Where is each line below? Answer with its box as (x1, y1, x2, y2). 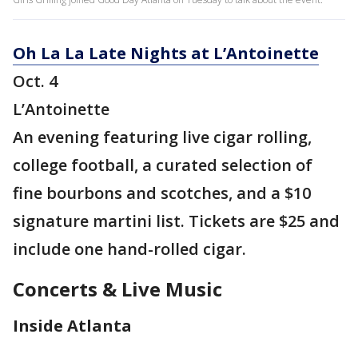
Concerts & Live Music (13, 276, 222, 303)
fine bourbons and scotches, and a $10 (13, 182, 311, 205)
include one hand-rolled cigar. (13, 238, 246, 261)
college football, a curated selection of (13, 154, 312, 177)
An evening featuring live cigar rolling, (13, 126, 312, 149)
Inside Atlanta (13, 315, 132, 337)
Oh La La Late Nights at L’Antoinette (13, 42, 319, 65)
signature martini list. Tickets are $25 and (13, 210, 340, 233)
